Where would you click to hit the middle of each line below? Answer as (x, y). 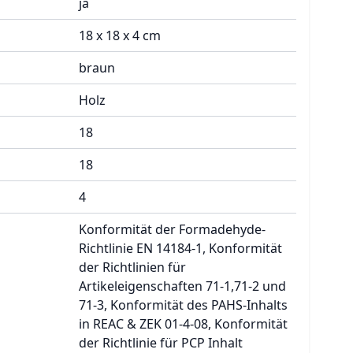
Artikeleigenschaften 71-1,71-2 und (182, 286)
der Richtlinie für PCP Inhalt (161, 343)
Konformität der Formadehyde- (172, 229)
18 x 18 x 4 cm (120, 35)
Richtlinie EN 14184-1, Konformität (180, 248)
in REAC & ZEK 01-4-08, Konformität (183, 324)
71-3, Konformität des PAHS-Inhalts (183, 305)
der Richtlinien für (132, 267)
